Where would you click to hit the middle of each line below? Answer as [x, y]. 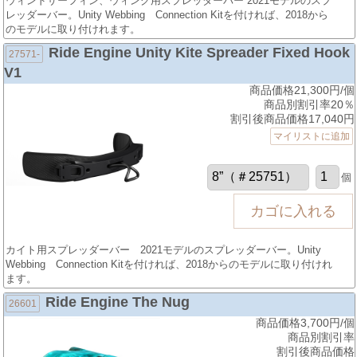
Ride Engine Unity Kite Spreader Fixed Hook [200, 53]
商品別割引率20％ [309, 105]
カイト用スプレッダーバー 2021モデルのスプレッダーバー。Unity [164, 250]
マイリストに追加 [311, 137]
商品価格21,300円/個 [302, 90]
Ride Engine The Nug [118, 302]
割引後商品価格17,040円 [292, 119]
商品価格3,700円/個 [305, 323]
